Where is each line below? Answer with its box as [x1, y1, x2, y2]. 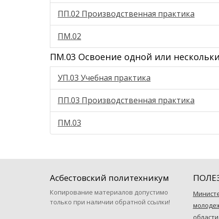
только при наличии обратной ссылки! [50, 197, 170, 206]
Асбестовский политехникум [50, 172, 169, 183]
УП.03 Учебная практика [58, 72, 151, 83]
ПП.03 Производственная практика [58, 95, 195, 106]
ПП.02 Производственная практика [58, 8, 195, 19]
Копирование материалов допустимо [50, 188, 168, 197]
